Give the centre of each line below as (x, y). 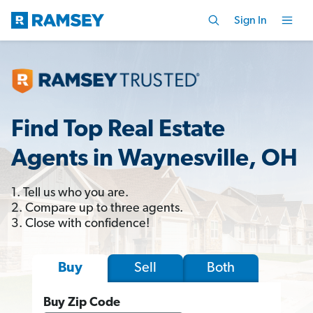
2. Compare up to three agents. (97, 208)
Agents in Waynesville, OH (154, 159)
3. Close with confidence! (80, 224)
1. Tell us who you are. (70, 193)
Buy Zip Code (82, 303)
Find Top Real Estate (118, 130)
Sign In (250, 21)
